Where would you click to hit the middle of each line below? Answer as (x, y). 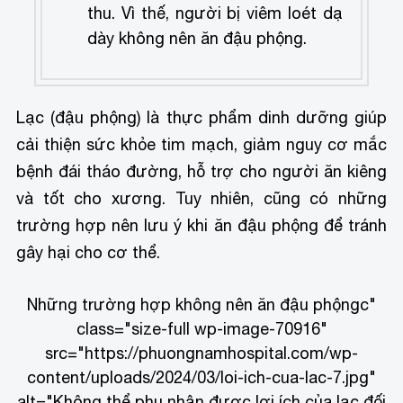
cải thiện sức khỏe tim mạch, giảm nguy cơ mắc (201, 145)
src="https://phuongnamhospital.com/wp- (201, 354)
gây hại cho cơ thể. (89, 253)
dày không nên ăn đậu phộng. (197, 39)
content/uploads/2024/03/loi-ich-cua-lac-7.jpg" (201, 378)
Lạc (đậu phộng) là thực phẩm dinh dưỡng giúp (201, 118)
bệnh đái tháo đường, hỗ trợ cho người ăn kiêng (201, 172)
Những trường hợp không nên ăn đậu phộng (193, 305)
